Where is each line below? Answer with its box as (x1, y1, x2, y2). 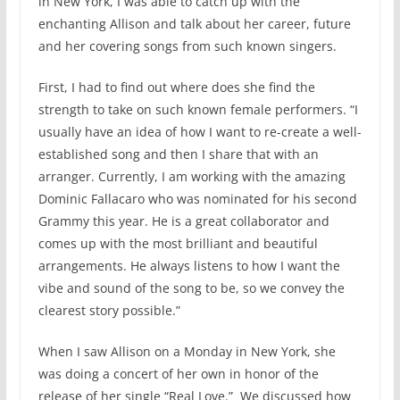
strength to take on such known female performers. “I (37, 101, 358, 119)
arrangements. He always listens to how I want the (37, 257, 340, 275)
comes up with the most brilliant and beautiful (37, 235, 318, 253)
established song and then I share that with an (37, 146, 319, 163)
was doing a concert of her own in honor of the (37, 365, 319, 383)
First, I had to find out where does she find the (37, 79, 315, 96)
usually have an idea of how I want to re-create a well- (37, 123, 362, 141)
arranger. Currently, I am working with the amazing (37, 168, 346, 186)
